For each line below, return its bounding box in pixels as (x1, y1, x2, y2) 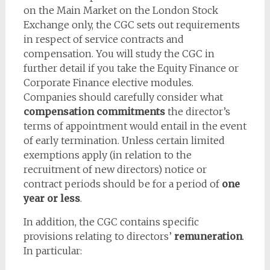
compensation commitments (23, 105, 165, 118)
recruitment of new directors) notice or (23, 163, 207, 175)
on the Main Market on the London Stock (23, 4, 218, 16)
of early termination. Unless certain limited (23, 134, 225, 146)
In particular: (23, 245, 82, 257)
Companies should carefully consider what (23, 91, 223, 103)
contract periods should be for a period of (23, 178, 222, 190)
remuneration (174, 230, 242, 242)
